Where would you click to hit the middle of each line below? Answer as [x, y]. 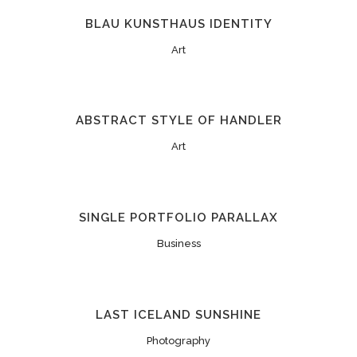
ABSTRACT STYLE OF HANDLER [178, 121]
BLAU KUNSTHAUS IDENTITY [178, 24]
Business [178, 243]
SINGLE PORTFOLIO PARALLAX [178, 217]
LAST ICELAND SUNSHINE [178, 314]
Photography [178, 340]
